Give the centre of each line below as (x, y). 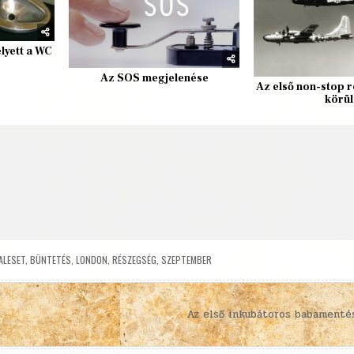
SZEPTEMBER (186, 259)
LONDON (91, 259)
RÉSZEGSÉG (134, 259)
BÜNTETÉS (50, 259)
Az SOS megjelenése (154, 78)
